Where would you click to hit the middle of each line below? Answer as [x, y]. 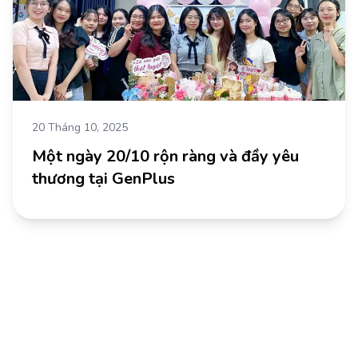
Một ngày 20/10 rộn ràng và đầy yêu [165, 157]
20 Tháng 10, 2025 [80, 128]
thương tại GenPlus [103, 179]
